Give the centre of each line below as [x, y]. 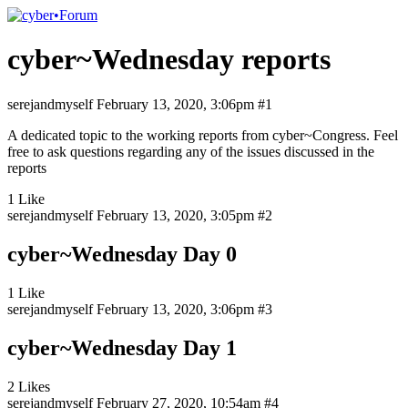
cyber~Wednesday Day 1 [122, 347]
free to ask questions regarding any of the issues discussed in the [191, 151]
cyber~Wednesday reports [169, 60]
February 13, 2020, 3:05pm [175, 215]
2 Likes [29, 386]
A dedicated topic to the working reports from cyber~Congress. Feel [203, 135]
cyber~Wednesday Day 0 [122, 254]
